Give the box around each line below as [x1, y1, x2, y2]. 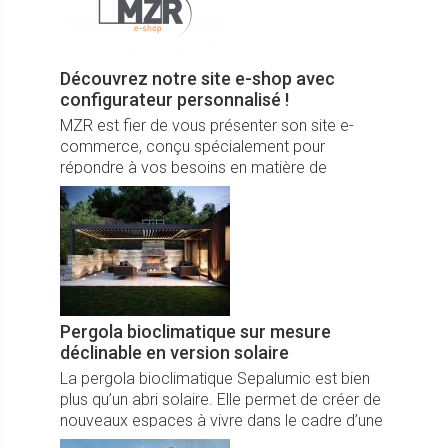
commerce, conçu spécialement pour [60, 136, 325, 156]
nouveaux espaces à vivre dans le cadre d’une [60, 410, 383, 430]
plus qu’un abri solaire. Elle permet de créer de [60, 389, 381, 409]
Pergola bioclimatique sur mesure [60, 320, 331, 342]
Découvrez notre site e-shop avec [60, 67, 335, 89]
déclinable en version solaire [60, 341, 289, 363]
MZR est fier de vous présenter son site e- [60, 115, 354, 135]
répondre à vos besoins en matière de [60, 157, 327, 177]
